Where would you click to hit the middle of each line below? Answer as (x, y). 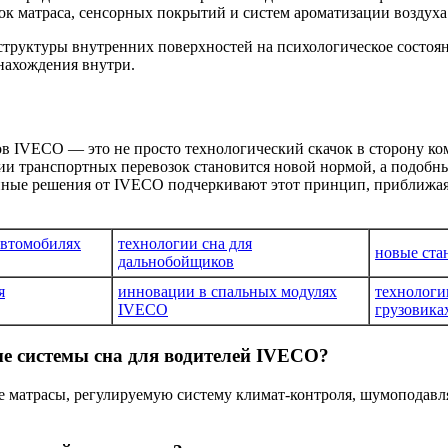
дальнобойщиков (176, 262)
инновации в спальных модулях (227, 292)
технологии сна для (185, 244)
